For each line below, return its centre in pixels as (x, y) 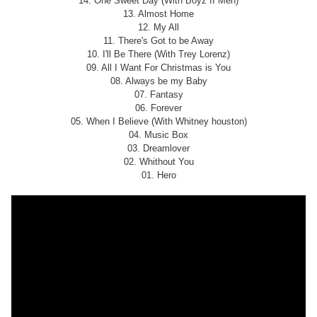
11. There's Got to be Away (158, 41)
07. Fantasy (158, 95)
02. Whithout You (158, 162)
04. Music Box (158, 135)
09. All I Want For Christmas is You (158, 68)
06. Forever (158, 108)
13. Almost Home (158, 14)
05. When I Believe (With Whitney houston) (158, 122)
